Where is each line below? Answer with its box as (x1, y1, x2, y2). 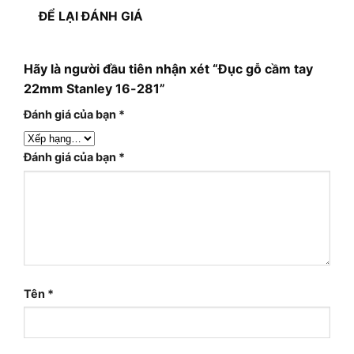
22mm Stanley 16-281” (24, 81, 165, 97)
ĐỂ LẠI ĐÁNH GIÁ (39, 8, 144, 24)
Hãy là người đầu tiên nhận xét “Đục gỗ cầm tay (24, 61, 313, 77)
